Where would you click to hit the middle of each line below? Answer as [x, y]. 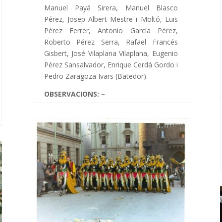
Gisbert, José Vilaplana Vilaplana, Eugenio [111, 53]
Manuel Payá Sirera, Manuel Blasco [111, 7]
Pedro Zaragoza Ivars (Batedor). [96, 76]
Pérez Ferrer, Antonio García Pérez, [111, 30]
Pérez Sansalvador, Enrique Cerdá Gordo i [111, 64]
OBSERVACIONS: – [74, 94]
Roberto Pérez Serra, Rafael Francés [111, 42]
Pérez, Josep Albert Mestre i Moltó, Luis [111, 19]
